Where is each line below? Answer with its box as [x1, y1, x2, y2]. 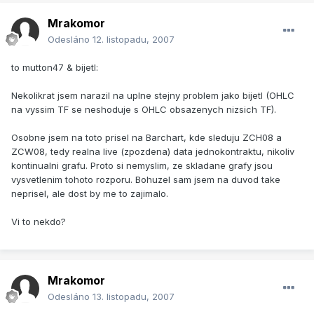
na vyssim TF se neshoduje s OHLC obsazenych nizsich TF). [11, 104, 276, 116]
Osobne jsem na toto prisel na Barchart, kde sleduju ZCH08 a [11, 132, 282, 144]
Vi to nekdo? [11, 216, 66, 228]
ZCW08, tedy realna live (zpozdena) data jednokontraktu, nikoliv [11, 146, 294, 158]
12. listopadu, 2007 [93, 34, 175, 46]
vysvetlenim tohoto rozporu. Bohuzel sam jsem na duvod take [11, 174, 280, 186]
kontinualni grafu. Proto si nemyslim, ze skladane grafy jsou [11, 160, 273, 172]
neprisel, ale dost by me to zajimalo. [11, 188, 168, 200]
